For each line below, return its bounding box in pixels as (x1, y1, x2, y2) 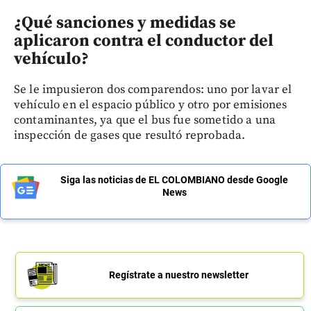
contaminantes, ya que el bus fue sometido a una (14, 112, 276, 128)
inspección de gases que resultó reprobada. (14, 127, 246, 143)
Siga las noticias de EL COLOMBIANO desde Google (60, 174, 288, 185)
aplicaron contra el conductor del (14, 30, 274, 51)
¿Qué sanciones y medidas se (14, 12, 236, 33)
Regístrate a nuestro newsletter (108, 269, 249, 280)
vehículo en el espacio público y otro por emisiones (14, 96, 287, 112)
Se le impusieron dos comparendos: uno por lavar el (14, 81, 292, 97)
